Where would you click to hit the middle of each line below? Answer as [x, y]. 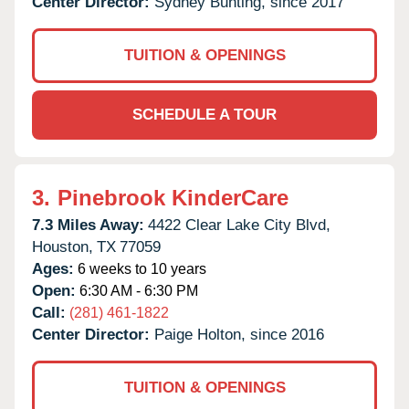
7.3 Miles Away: [88, 225]
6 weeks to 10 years [140, 268]
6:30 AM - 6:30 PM [137, 290]
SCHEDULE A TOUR [204, 114]
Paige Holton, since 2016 [239, 334]
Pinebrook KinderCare [173, 197]
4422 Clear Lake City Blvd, [239, 225]
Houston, [63, 246]
